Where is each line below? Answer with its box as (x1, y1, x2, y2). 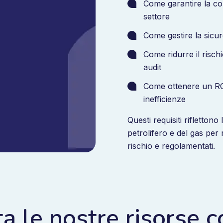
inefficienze (143, 94, 186, 104)
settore (143, 11, 170, 21)
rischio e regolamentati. (127, 141, 215, 151)
